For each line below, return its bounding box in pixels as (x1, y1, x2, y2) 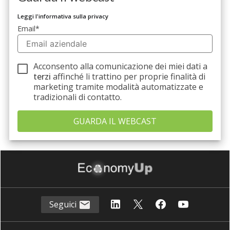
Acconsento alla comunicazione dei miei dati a (33, 60, 208, 72)
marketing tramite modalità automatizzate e (33, 81, 204, 92)
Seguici (49, 198, 79, 210)
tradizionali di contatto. (33, 91, 122, 103)
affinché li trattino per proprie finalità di (53, 70, 206, 82)
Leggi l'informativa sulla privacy (17, 12, 109, 20)
